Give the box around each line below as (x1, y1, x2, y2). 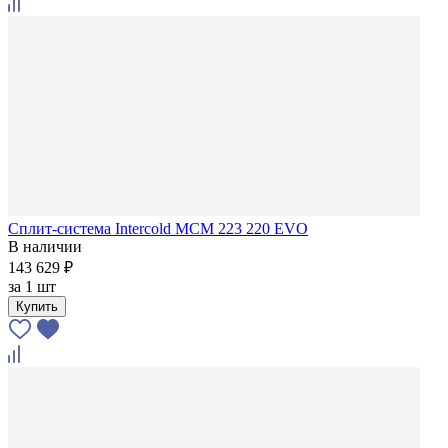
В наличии (8, 237, 82, 255)
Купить (16, 298, 58, 314)
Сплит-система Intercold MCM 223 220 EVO (8, 219, 308, 237)
